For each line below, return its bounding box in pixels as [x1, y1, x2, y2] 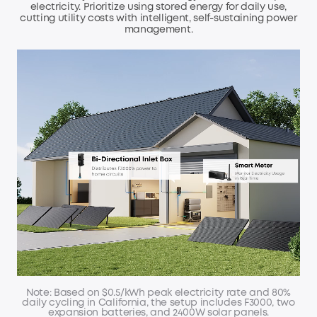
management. [124, 25, 193, 35]
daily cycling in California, [22, 298, 151, 307]
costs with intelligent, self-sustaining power [88, 14, 297, 23]
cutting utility [20, 14, 88, 23]
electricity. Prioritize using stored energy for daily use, [30, 3, 287, 12]
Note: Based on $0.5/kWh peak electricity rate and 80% [25, 288, 291, 297]
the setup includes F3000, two [150, 298, 295, 307]
